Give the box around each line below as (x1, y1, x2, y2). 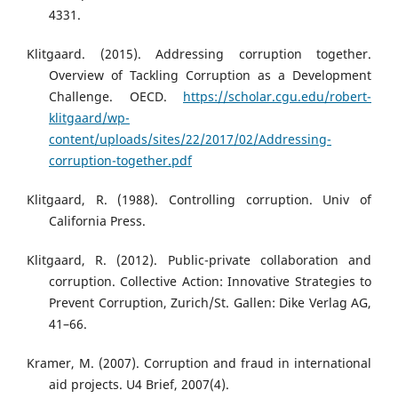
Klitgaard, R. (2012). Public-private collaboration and (27, 251, 371, 269)
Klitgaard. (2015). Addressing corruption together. (27, 45, 371, 63)
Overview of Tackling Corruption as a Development (49, 67, 371, 84)
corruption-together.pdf (49, 152, 192, 170)
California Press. (49, 212, 146, 230)
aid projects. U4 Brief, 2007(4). (49, 376, 229, 394)
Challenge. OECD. (49, 88, 183, 106)
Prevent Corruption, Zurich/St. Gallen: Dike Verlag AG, (49, 294, 371, 312)
